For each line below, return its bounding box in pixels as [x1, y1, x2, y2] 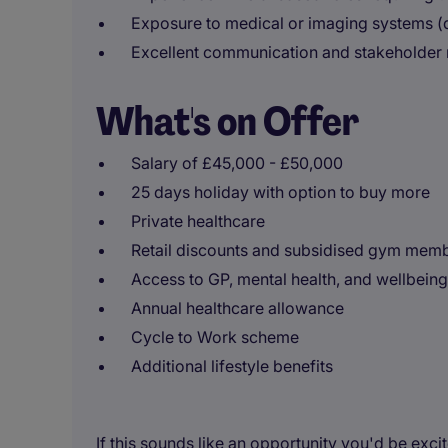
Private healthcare [131, 211, 265, 231]
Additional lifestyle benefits [131, 356, 333, 376]
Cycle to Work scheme [131, 327, 299, 347]
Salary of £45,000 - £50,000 [131, 153, 343, 173]
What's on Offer [96, 95, 359, 147]
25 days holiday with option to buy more [131, 182, 430, 202]
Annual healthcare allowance [131, 298, 344, 318]
